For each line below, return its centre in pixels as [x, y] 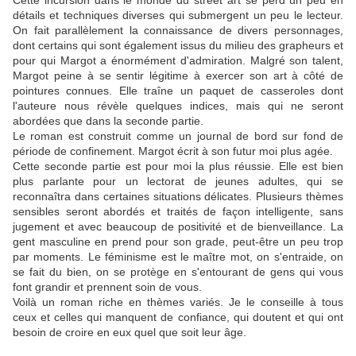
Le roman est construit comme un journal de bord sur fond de [178, 136]
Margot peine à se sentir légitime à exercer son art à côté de [178, 76]
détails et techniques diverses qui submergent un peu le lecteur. [178, 15]
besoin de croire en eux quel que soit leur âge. [131, 333]
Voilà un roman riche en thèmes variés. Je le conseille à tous [178, 302]
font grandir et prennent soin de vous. [109, 287]
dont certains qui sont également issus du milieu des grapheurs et [178, 46]
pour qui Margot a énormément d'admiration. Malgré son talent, [178, 61]
